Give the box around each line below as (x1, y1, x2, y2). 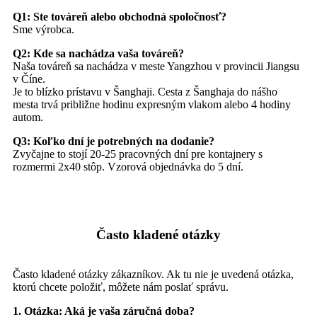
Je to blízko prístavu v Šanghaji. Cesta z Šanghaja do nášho (13, 86, 277, 98)
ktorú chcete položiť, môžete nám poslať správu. (13, 281, 229, 294)
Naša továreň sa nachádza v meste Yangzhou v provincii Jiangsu (13, 60, 299, 73)
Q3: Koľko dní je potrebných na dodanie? (13, 135, 214, 148)
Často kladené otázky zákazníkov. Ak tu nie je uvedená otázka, (13, 268, 294, 281)
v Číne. (13, 73, 45, 86)
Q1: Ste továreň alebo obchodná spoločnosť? (13, 11, 226, 23)
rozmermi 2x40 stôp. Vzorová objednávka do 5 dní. (13, 161, 243, 173)
